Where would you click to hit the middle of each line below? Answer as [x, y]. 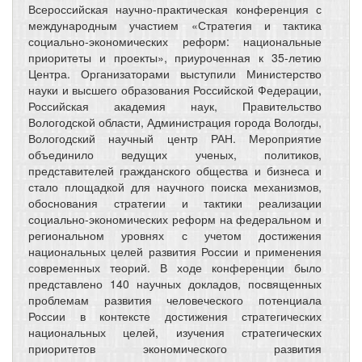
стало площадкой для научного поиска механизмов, [175, 186]
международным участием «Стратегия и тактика [175, 25]
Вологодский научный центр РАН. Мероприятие [175, 138]
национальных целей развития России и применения [175, 251]
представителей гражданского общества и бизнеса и [175, 170]
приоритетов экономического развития [175, 348]
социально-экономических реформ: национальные [175, 41]
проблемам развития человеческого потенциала [175, 299]
